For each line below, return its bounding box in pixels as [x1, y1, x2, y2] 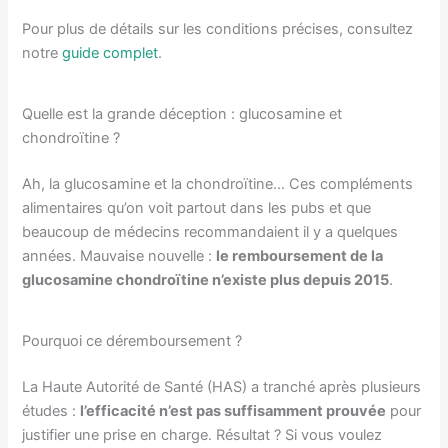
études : [22, 401, 81, 420]
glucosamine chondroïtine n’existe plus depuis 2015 [22, 270, 390, 289]
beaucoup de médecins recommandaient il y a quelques [22, 222, 399, 241]
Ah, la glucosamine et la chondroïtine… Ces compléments [22, 174, 414, 193]
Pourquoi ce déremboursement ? [22, 331, 243, 350]
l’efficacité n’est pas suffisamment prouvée [80, 401, 387, 420]
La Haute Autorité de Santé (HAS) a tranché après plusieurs [22, 377, 422, 396]
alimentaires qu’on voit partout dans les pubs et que [22, 198, 372, 217]
